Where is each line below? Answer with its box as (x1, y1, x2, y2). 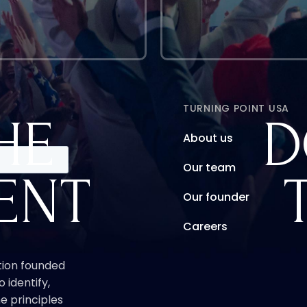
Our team (183, 159, 236, 175)
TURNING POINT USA (183, 101, 289, 115)
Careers (183, 218, 228, 234)
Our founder (183, 188, 250, 205)
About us (183, 130, 234, 146)
